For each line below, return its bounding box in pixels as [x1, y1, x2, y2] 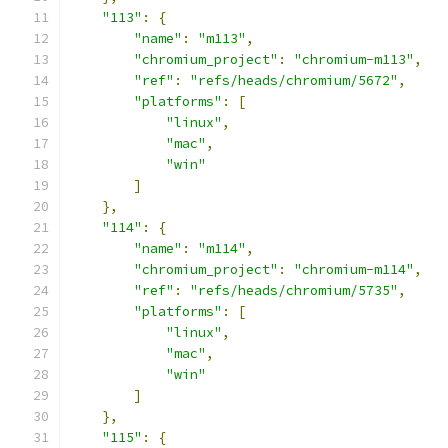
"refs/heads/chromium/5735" [190, 282, 398, 299]
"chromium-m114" [294, 261, 414, 278]
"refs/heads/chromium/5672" [190, 72, 398, 89]
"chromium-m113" [294, 51, 414, 68]
